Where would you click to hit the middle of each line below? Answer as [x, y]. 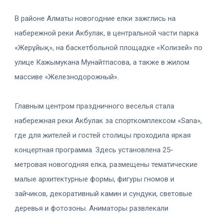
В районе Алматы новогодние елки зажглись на [95, 18]
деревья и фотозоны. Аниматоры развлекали [91, 208]
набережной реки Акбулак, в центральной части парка [107, 33]
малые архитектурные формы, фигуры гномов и [94, 179]
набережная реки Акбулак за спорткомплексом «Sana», [108, 120]
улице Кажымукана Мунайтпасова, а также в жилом [102, 62]
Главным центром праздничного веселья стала [94, 106]
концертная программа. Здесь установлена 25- [94, 150]
